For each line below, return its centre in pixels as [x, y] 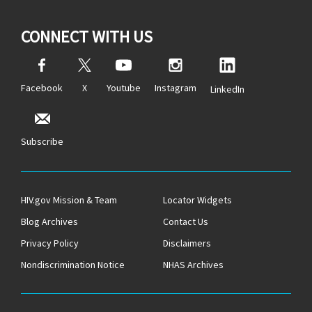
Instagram [175, 88]
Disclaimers [187, 243]
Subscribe [42, 142]
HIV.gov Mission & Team [69, 200]
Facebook [42, 88]
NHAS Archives [193, 265]
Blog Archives [49, 222]
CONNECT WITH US [87, 37]
